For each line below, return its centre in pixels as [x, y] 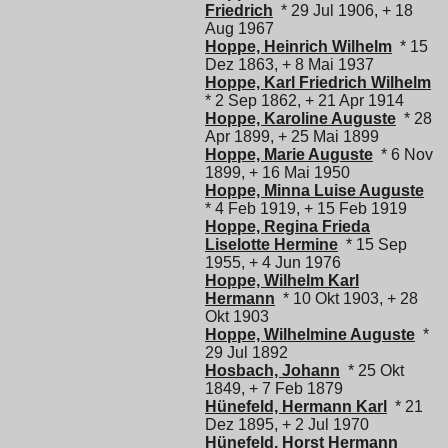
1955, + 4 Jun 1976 [273, 262]
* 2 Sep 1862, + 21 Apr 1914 [304, 100]
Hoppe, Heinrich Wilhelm [298, 46]
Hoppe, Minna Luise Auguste [314, 190]
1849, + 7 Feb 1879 [274, 388]
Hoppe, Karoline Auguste [300, 118]
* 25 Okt [372, 370]
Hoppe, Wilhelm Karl [282, 280]
